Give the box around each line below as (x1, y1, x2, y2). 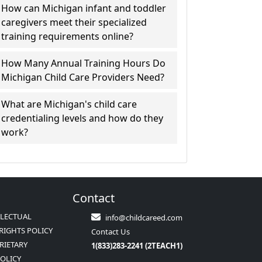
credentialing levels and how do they (1, 112, 164, 125)
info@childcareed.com (105, 212, 182, 223)
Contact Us (91, 226, 130, 237)
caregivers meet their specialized (1, 16, 147, 29)
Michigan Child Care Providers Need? (1, 71, 165, 84)
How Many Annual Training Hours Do (1, 57, 166, 70)
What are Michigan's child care (1, 98, 137, 111)
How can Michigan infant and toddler (1, 2, 167, 15)
